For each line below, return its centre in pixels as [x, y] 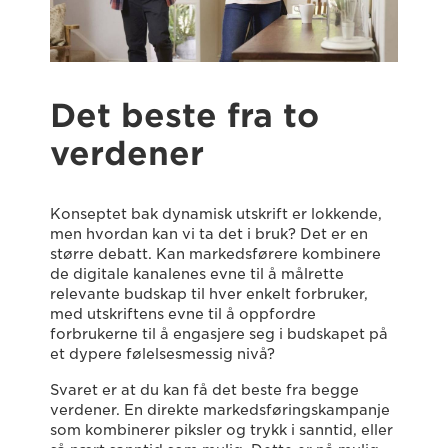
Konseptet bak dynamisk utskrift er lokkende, [216, 214]
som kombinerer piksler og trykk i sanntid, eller [221, 430]
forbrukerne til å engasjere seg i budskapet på [219, 334]
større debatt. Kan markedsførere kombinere [215, 254]
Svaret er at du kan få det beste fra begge [204, 390]
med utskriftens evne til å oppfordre [183, 314]
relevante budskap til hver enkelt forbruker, [209, 294]
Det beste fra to [184, 116]
